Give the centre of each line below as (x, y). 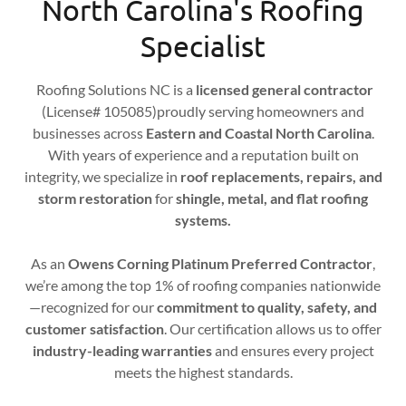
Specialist (203, 46)
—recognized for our (93, 307)
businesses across (89, 133)
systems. (203, 220)
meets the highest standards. (203, 372)
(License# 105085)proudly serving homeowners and (203, 111)
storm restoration (95, 198)
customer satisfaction (94, 329)
